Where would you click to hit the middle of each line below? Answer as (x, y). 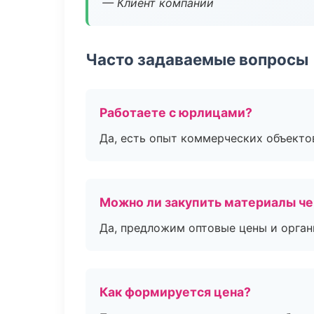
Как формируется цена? (175, 292)
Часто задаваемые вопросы (197, 59)
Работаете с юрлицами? (176, 112)
